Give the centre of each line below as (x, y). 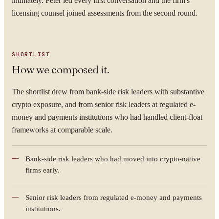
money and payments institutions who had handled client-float (107, 117)
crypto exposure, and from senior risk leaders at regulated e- (104, 104)
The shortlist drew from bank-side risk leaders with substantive (108, 92)
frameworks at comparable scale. (62, 130)
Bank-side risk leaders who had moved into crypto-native (113, 159)
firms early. (43, 170)
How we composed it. (61, 69)
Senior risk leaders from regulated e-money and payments (114, 197)
